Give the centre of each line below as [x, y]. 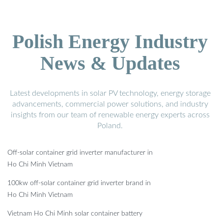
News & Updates [110, 63]
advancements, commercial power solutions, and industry [110, 104]
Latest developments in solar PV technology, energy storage [110, 94]
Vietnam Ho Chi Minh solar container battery [75, 214]
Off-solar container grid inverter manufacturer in [80, 153]
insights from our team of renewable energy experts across [110, 115]
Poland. [110, 126]
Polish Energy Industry [110, 42]
